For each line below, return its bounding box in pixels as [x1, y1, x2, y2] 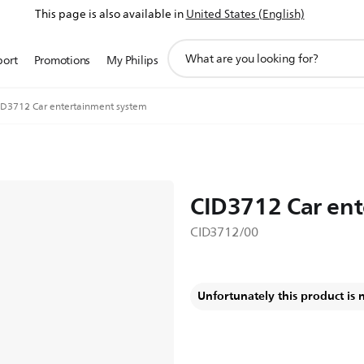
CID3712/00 [190, 222, 258, 243]
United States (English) [185, 5, 305, 24]
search [166, 54, 202, 75]
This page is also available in [34, 5, 184, 24]
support [166, 37, 210, 57]
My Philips [106, 51, 158, 70]
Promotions [33, 51, 91, 70]
